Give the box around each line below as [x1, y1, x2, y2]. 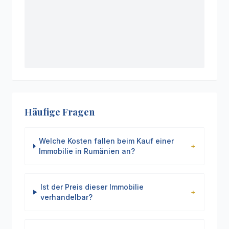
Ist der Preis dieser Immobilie [40, 182, 144, 191]
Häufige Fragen [25, 106, 95, 118]
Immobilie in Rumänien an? [39, 147, 135, 155]
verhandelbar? [40, 193, 93, 201]
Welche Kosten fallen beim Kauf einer [39, 136, 174, 145]
